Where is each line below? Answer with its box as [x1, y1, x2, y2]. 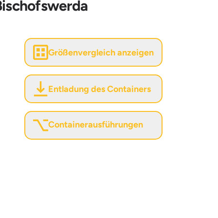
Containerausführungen [48, 119, 143, 130]
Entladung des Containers [48, 83, 151, 94]
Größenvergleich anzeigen [48, 47, 154, 58]
